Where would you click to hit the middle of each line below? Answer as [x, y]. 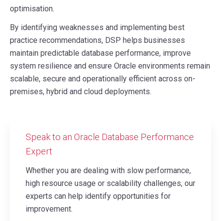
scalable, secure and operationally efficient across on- [103, 78]
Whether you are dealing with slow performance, [108, 170]
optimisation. [32, 8]
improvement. [49, 209]
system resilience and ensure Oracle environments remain [110, 66]
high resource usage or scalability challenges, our [110, 183]
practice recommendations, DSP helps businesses [97, 40]
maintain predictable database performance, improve [100, 53]
